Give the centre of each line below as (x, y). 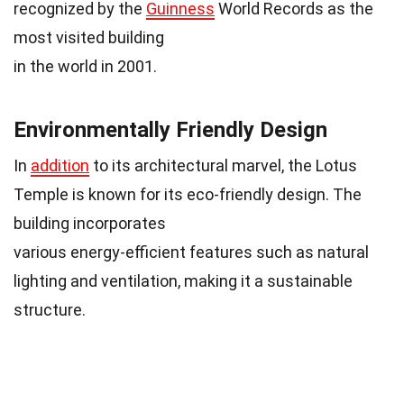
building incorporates (90, 223)
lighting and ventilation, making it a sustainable (183, 280)
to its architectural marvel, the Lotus (223, 165)
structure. (50, 309)
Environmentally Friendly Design (170, 129)
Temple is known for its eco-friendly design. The (188, 194)
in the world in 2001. (85, 66)
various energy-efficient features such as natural (191, 252)
